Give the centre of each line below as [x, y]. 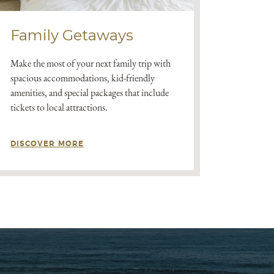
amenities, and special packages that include [90, 93]
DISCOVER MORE [47, 144]
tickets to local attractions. [60, 107]
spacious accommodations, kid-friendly [83, 78]
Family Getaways [72, 35]
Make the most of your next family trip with [91, 63]
